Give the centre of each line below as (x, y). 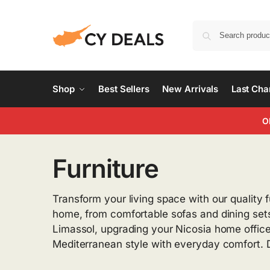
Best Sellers (124, 89)
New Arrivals (190, 89)
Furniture (106, 168)
